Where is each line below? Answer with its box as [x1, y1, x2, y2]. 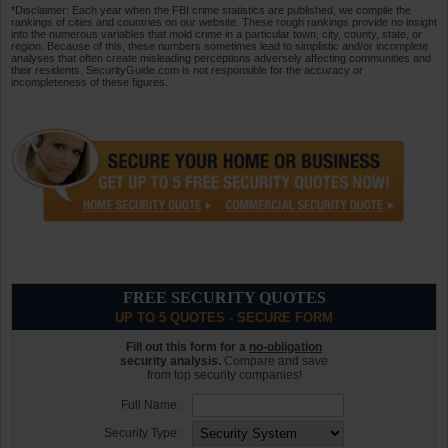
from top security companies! [146, 367, 302, 382]
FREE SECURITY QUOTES [122, 288, 326, 306]
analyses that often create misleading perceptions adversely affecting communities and [11, 52, 431, 65]
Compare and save [221, 353, 328, 368]
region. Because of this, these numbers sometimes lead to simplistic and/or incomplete [11, 40, 428, 53]
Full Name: [121, 397, 180, 412]
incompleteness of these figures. [11, 76, 168, 89]
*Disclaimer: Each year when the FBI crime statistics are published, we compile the [11, 4, 411, 17]
